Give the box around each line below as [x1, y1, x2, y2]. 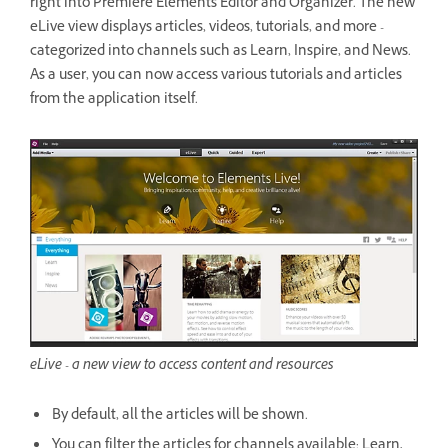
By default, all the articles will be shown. [52, 405, 308, 429]
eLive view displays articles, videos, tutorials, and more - [30, 16, 384, 40]
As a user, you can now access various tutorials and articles [30, 64, 402, 88]
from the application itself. [30, 88, 198, 112]
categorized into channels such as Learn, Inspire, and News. [30, 40, 411, 64]
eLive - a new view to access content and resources [30, 355, 334, 379]
